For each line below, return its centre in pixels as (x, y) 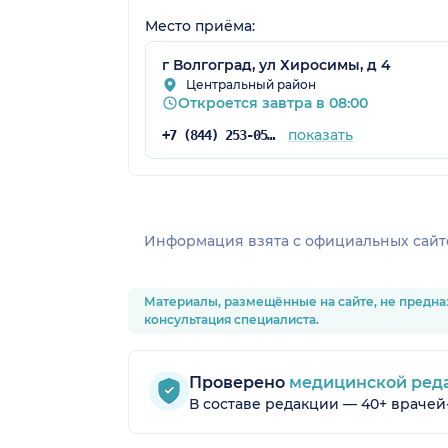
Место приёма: (200, 25)
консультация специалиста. (231, 319)
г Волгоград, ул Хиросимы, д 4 (276, 64)
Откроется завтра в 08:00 (273, 102)
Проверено (237, 382)
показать (320, 134)
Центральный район (251, 84)
